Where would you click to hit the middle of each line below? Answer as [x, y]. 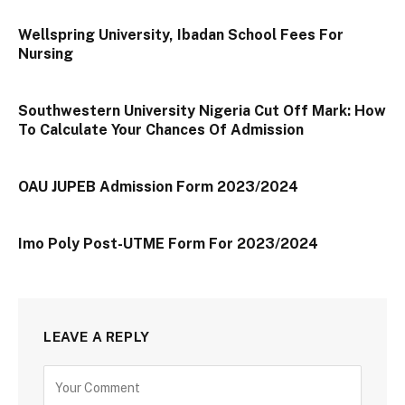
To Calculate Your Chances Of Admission [161, 130]
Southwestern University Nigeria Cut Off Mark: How [202, 111]
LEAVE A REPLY [97, 337]
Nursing [46, 54]
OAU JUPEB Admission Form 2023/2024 [158, 187]
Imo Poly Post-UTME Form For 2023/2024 [168, 244]
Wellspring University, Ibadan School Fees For [181, 35]
